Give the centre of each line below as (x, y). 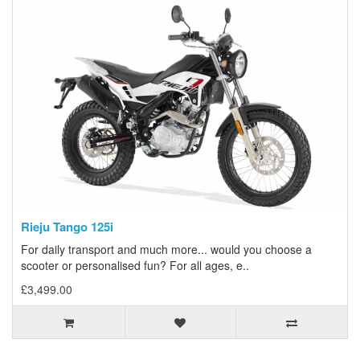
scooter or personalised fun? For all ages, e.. (135, 266)
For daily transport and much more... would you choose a (166, 250)
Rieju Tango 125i (67, 227)
